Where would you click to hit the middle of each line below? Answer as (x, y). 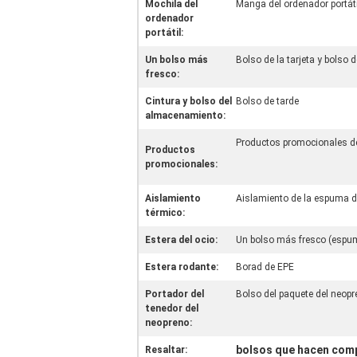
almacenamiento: (185, 116)
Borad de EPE (265, 267)
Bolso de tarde (267, 101)
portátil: (164, 33)
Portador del (175, 294)
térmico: (165, 213)
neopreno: (169, 323)
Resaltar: (166, 350)
